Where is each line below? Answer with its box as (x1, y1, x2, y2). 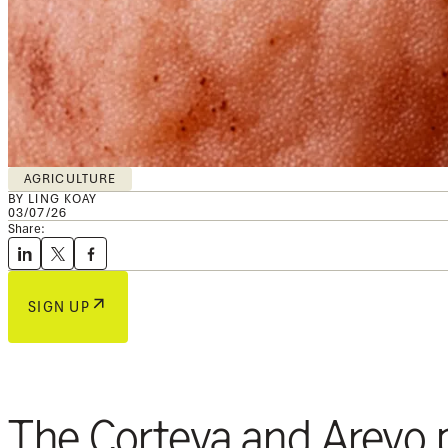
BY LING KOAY (8, 190, 98, 207)
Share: (8, 220, 45, 237)
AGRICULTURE (24, 170, 117, 187)
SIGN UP (28, 297, 90, 317)
